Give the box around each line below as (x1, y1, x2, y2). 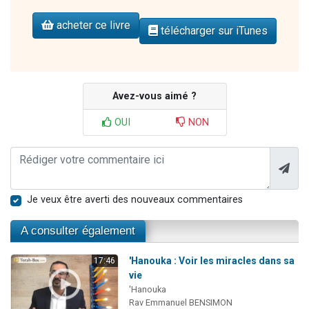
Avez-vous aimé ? (112, 90, 197, 103)
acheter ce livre (54, 19, 130, 32)
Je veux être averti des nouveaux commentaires (27, 194, 243, 206)
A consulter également (21, 224, 135, 238)
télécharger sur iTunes (158, 24, 268, 38)
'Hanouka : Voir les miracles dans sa (128, 255, 295, 267)
